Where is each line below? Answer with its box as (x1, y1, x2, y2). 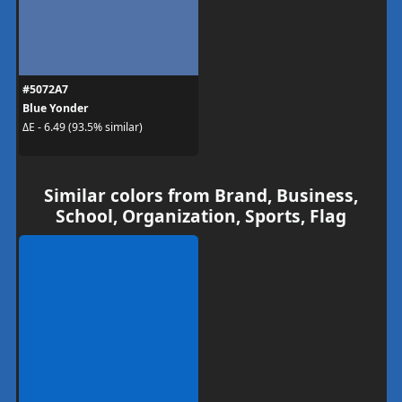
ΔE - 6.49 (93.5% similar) (22, 119, 143, 135)
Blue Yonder (22, 100, 89, 116)
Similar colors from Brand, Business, (44, 182, 358, 207)
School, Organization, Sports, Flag (56, 203, 346, 228)
